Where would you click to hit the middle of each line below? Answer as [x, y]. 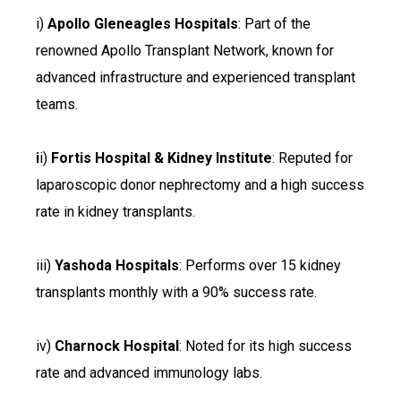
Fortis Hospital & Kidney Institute [162, 158]
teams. [57, 105]
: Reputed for [312, 158]
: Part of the [274, 24]
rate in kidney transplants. [115, 212]
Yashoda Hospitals [117, 266]
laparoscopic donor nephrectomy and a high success [200, 185]
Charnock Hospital [117, 346]
